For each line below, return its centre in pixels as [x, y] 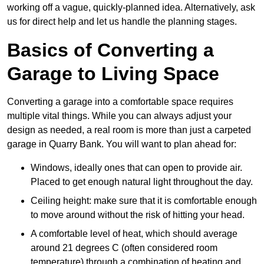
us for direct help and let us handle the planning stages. [122, 22]
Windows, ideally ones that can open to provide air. [136, 168]
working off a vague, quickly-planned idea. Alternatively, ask [131, 8]
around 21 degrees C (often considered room [124, 248]
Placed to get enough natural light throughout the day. [142, 182]
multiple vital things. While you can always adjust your [119, 116]
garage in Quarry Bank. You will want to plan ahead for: [122, 144]
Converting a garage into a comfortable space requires [120, 102]
